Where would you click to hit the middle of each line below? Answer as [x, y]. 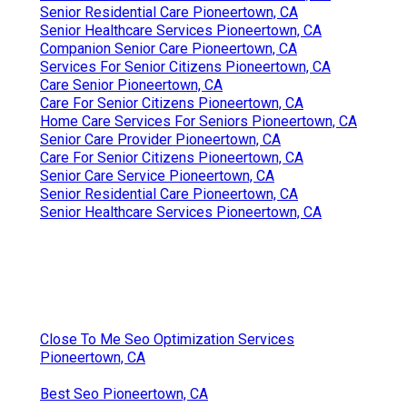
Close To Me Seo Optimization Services [167, 339]
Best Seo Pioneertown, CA [124, 393]
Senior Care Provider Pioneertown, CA [160, 139]
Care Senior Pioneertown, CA [131, 84]
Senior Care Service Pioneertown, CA [157, 175]
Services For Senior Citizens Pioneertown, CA [185, 66]
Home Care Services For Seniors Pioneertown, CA [199, 121]
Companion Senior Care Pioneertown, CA [169, 48]
